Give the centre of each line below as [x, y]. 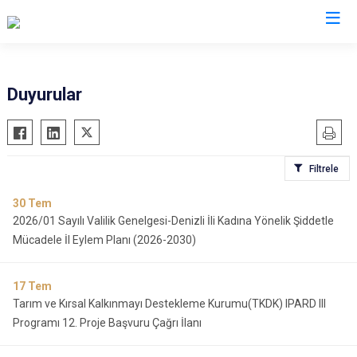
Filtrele [324, 169]
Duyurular [45, 94]
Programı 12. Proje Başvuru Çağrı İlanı [107, 323]
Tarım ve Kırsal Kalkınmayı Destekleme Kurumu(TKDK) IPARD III [169, 304]
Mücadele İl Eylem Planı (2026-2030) [104, 240]
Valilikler [178, 54]
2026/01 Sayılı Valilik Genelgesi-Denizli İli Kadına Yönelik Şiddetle [173, 221]
